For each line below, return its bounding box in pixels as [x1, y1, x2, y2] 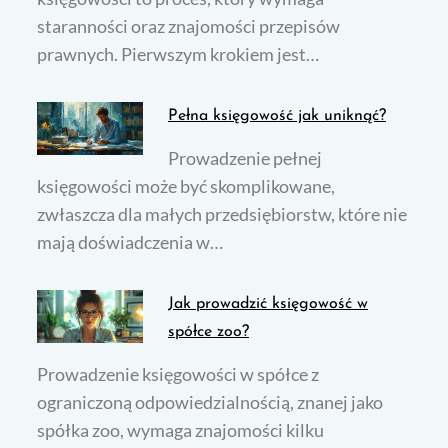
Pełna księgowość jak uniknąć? [168, 108, 387, 125]
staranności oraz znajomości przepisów [37, 15, 341, 38]
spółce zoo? [168, 324, 250, 341]
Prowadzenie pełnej [168, 147, 323, 170]
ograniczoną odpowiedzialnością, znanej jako [37, 391, 384, 414]
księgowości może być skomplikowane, [37, 175, 336, 198]
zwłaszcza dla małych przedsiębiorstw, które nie [37, 203, 408, 226]
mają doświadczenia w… [37, 231, 224, 254]
